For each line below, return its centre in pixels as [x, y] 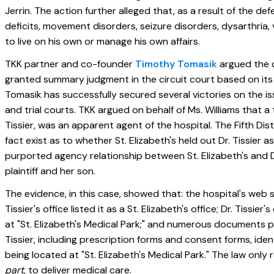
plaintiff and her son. [50, 171]
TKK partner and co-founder [70, 64]
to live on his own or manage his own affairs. [102, 41]
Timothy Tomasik [176, 64]
